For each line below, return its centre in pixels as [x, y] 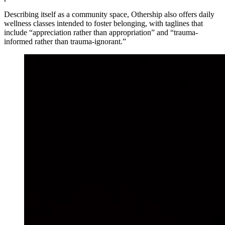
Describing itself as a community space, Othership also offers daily [109, 14]
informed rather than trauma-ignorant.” [65, 41]
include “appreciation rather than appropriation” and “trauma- [101, 32]
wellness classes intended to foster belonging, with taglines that [103, 23]
